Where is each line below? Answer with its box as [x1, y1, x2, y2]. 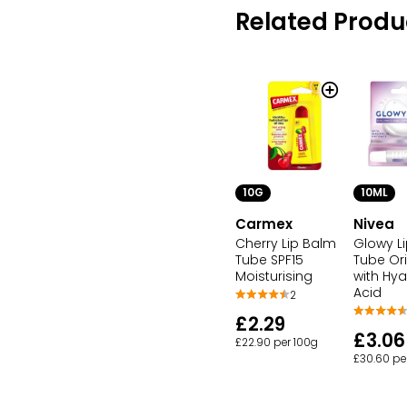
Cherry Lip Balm [235, 234, 336, 253]
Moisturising [235, 267, 313, 286]
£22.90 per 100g [235, 335, 318, 351]
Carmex [235, 214, 293, 234]
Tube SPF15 [235, 251, 303, 270]
